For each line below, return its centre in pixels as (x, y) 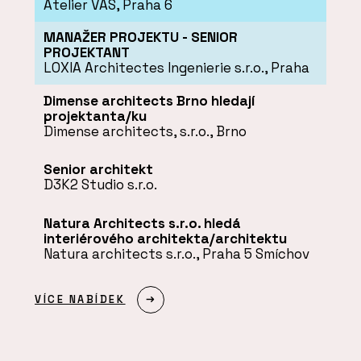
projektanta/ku (95, 116)
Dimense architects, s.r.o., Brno (145, 131)
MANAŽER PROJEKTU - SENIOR (140, 37)
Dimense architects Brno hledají (149, 100)
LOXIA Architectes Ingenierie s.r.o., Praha (176, 68)
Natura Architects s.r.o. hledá (142, 224)
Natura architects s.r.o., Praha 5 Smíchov (176, 254)
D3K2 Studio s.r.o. (100, 185)
